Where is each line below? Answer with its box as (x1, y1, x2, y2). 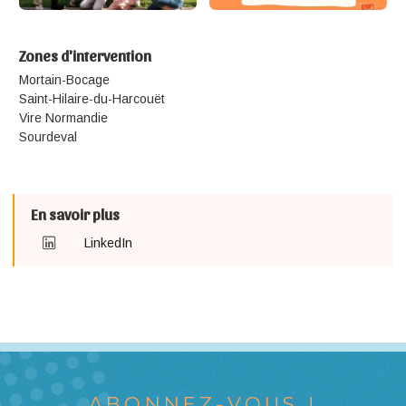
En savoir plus (30, 203, 120, 223)
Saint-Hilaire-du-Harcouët (19, 91, 165, 106)
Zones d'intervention (19, 44, 151, 64)
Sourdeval (19, 129, 77, 144)
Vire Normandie (19, 110, 108, 125)
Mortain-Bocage (19, 72, 110, 87)
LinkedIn (84, 235, 133, 250)
